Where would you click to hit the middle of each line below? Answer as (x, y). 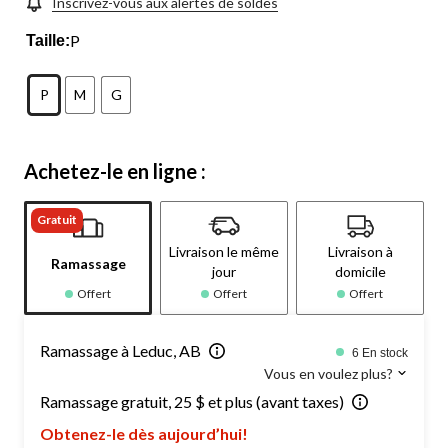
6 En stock (380, 352)
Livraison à (360, 251)
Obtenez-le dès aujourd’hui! (144, 433)
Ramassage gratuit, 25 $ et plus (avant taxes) (192, 401)
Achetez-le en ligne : (115, 170)
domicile (360, 271)
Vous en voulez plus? (330, 373)
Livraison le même (224, 251)
